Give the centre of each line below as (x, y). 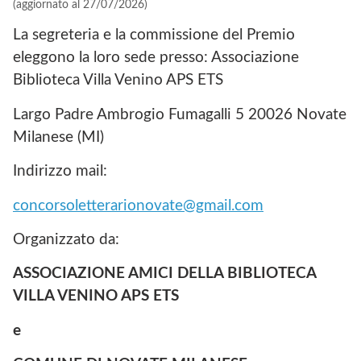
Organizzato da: (66, 239)
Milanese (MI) (58, 137)
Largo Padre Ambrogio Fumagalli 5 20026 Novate (180, 114)
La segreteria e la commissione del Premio (154, 35)
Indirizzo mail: (60, 172)
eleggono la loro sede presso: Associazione (156, 58)
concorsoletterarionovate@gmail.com (138, 205)
